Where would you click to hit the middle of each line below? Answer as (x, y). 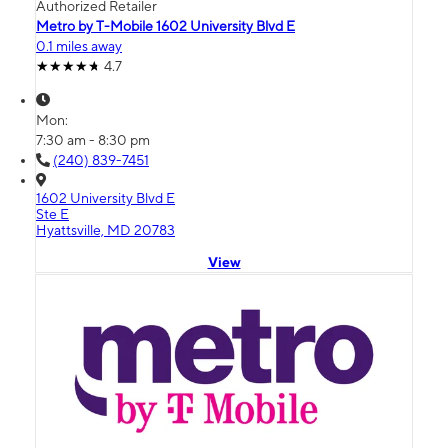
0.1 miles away (79, 46)
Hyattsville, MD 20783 (105, 230)
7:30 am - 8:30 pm (93, 140)
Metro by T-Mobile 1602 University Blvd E (165, 26)
